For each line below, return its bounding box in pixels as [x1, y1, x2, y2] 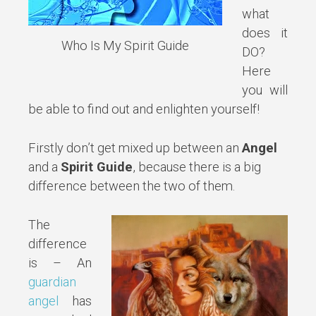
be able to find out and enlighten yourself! [28, 102, 260, 117]
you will [241, 83, 288, 98]
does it [241, 25, 288, 41]
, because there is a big [133, 159, 261, 175]
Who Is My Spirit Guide [61, 37, 189, 53]
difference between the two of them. [28, 178, 235, 194]
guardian [28, 274, 76, 289]
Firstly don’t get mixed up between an [28, 140, 242, 156]
